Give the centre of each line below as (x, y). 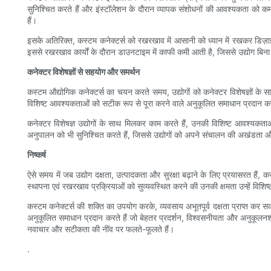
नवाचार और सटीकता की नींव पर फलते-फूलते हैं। (101, 229)
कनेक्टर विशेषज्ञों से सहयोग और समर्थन (83, 72)
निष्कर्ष (37, 155)
